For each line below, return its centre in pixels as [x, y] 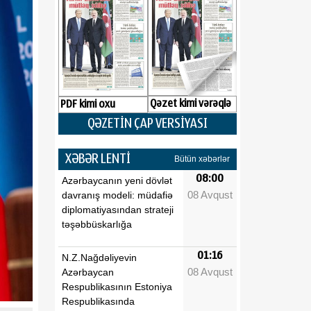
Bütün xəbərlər [202, 159]
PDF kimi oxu [88, 104]
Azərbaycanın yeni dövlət [117, 180]
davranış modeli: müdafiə [117, 195]
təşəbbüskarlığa [97, 224]
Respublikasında [98, 301]
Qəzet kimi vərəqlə [190, 104]
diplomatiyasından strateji [118, 209]
